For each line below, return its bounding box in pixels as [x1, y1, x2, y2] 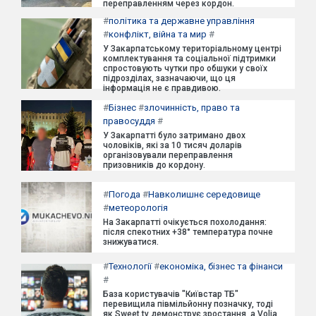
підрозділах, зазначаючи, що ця [103, 73, 236, 83]
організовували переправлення [103, 150, 233, 160]
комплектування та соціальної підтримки [103, 54, 276, 63]
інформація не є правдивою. [103, 83, 221, 93]
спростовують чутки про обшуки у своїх [103, 63, 267, 73]
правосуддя [103, 116, 155, 126]
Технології [109, 261, 152, 272]
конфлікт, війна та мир [109, 29, 207, 39]
